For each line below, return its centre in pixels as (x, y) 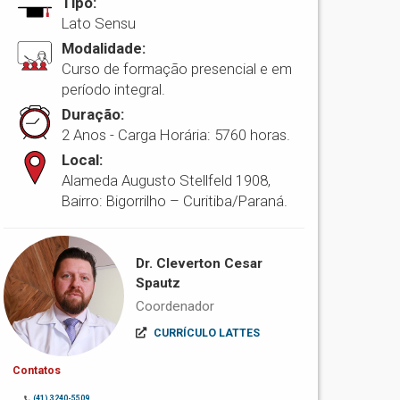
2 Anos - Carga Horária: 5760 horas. (176, 135)
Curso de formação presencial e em (177, 69)
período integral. (114, 90)
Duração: (93, 115)
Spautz (158, 283)
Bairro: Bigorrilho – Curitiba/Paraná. (175, 201)
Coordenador (175, 307)
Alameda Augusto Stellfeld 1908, (167, 181)
